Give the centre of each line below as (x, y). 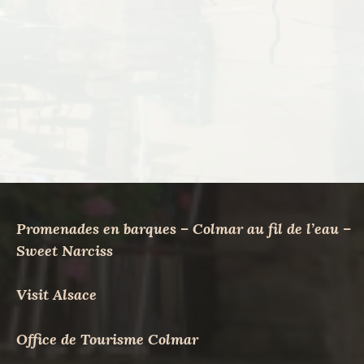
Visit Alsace (56, 295)
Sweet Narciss (65, 250)
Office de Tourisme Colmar (107, 339)
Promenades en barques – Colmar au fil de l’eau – (184, 228)
